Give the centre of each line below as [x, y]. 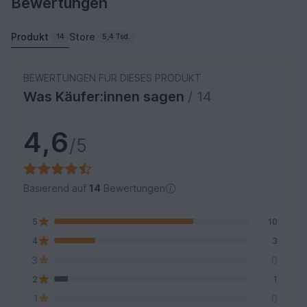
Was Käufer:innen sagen [106, 97]
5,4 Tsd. [116, 37]
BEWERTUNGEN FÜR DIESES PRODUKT [112, 78]
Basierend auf [56, 188]
